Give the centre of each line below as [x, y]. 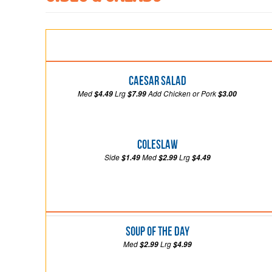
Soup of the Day [157, 231]
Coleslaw [157, 144]
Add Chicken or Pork [182, 93]
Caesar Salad [157, 80]
